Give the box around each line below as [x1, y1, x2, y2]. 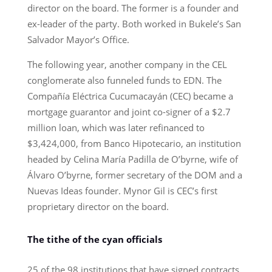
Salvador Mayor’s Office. [27, 33, 129, 46]
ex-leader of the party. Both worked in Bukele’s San [27, 17, 241, 30]
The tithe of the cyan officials [27, 233, 162, 245]
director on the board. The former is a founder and [27, 1, 239, 14]
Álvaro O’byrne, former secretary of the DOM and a [27, 168, 242, 181]
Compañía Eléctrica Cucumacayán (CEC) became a [27, 89, 233, 102]
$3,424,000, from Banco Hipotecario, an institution [27, 137, 241, 149]
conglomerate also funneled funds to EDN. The [27, 73, 222, 86]
